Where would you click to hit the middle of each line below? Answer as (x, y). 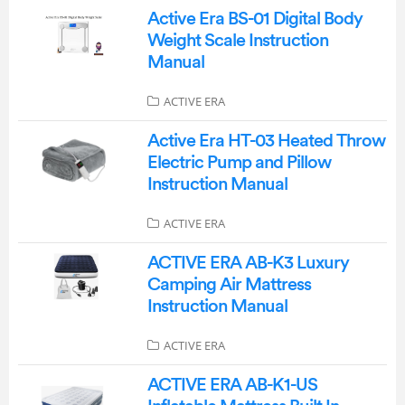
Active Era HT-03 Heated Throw (266, 141)
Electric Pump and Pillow (239, 163)
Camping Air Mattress (229, 285)
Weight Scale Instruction (237, 41)
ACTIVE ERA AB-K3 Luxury (248, 264)
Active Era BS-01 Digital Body (254, 19)
